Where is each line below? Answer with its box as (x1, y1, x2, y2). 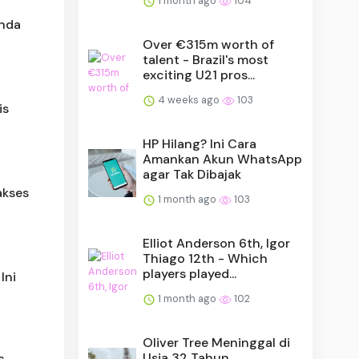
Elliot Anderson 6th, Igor (143, 234, 291, 252)
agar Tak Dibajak (143, 165, 242, 183)
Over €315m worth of (143, 35, 275, 53)
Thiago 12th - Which (143, 249, 268, 267)
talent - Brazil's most (143, 50, 269, 68)
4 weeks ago (155, 92, 223, 107)
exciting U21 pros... (143, 66, 256, 83)
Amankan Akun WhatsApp (143, 150, 303, 167)
